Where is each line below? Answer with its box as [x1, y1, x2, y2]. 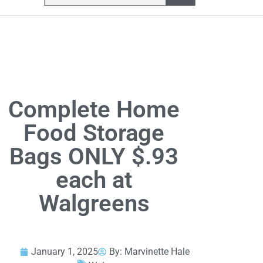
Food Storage [23, 119, 165, 147]
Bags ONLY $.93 [9, 143, 179, 171]
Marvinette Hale [124, 246, 190, 258]
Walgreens [38, 190, 150, 218]
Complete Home [8, 96, 180, 124]
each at [56, 166, 133, 194]
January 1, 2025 [31, 246, 99, 258]
